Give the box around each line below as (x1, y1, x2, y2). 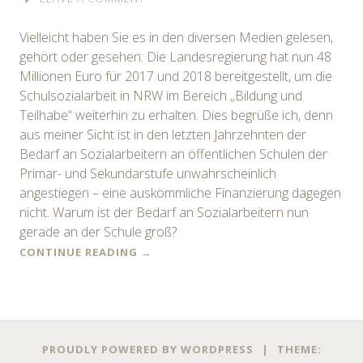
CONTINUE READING (19, 244, 141, 259)
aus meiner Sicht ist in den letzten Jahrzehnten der (19, 125, 306, 143)
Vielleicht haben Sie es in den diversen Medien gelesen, (19, 28, 333, 46)
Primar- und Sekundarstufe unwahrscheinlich (19, 164, 276, 182)
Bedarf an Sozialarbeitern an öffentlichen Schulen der (19, 144, 327, 163)
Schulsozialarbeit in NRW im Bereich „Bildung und (19, 86, 302, 105)
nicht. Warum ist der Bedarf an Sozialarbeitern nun (19, 203, 309, 221)
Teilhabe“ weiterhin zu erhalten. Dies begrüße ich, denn (19, 105, 333, 124)
